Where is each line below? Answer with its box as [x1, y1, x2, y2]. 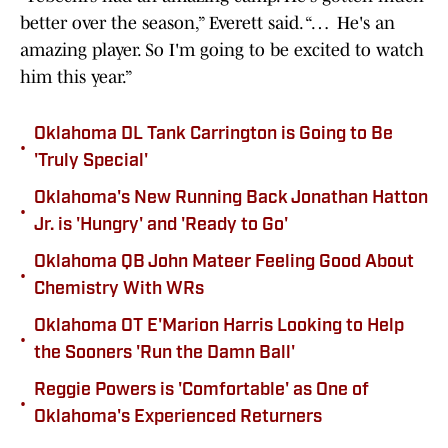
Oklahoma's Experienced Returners [34, 408, 322, 428]
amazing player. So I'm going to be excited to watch [20, 40, 424, 61]
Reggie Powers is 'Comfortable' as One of [34, 381, 369, 401]
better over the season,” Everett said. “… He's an [20, 13, 395, 34]
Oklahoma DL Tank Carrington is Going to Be [34, 125, 393, 145]
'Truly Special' [34, 152, 148, 172]
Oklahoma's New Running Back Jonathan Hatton [34, 189, 428, 209]
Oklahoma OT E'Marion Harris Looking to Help [34, 317, 404, 337]
